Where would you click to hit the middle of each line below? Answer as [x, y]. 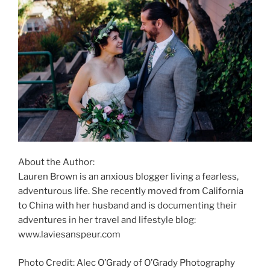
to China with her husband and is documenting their [127, 206]
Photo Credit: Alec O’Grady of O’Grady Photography [127, 262]
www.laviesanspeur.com [69, 235]
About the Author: [56, 162]
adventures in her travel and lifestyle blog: [107, 220]
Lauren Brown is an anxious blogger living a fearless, [128, 177]
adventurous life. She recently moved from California [131, 191]
